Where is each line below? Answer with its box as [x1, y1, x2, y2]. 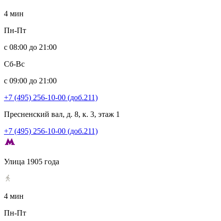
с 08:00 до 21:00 [4, 43, 57, 51]
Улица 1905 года [4, 157, 59, 166]
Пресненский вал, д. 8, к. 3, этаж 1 [4, 110, 120, 118]
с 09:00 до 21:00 [4, 76, 57, 85]
